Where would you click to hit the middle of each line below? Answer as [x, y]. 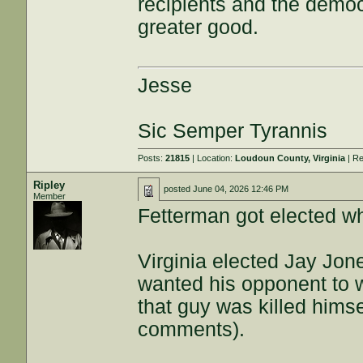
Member [50, 196]
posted [179, 189]
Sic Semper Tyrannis [233, 130]
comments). [192, 329]
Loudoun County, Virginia [290, 158]
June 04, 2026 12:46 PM [241, 189]
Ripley [49, 185]
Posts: [152, 158]
